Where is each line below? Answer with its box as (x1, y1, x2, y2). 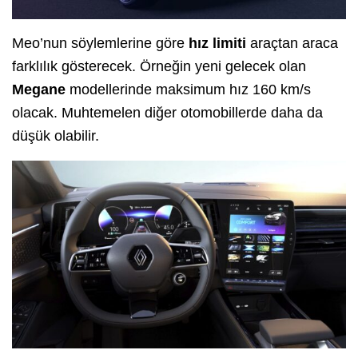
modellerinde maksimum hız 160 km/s (66, 81, 311, 97)
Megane (12, 81, 66, 97)
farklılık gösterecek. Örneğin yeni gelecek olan (12, 58, 306, 74)
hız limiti (189, 34, 246, 51)
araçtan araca (246, 34, 338, 51)
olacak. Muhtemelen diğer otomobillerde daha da (12, 104, 323, 121)
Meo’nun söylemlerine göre (12, 34, 189, 51)
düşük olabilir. (12, 127, 99, 144)
